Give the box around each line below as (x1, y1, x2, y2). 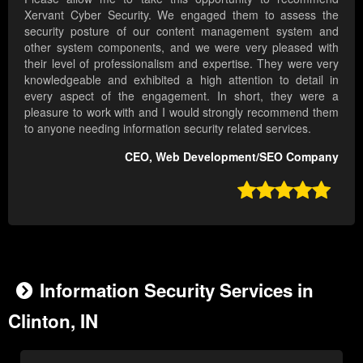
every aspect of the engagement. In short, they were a (24, 88, 339, 105)
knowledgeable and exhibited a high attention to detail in (24, 71, 339, 88)
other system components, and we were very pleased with (24, 39, 339, 56)
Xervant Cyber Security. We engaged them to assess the (24, 6, 339, 23)
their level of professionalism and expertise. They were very (24, 55, 339, 72)
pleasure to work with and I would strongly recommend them (24, 104, 339, 121)
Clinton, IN (8, 308, 98, 335)
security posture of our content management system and (24, 23, 339, 40)
